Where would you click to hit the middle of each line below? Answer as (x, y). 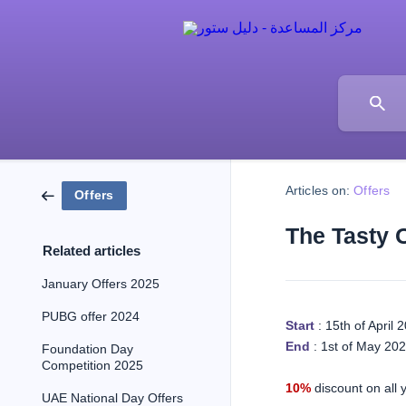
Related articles (92, 251)
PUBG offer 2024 (91, 317)
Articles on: (318, 191)
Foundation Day (87, 349)
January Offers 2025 (101, 284)
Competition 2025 (92, 366)
